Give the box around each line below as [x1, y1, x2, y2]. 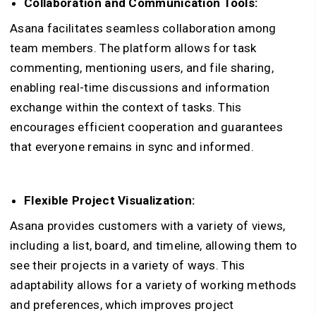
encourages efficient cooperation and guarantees [10, 120, 284, 134]
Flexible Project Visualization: [24, 193, 195, 207]
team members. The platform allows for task [10, 41, 257, 55]
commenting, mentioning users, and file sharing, [10, 61, 274, 75]
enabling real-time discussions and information [10, 80, 270, 95]
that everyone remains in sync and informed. [10, 140, 257, 154]
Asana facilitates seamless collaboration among [10, 21, 276, 35]
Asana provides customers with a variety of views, [10, 219, 286, 233]
